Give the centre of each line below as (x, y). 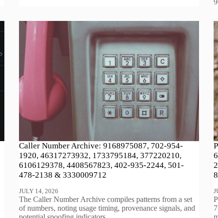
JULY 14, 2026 (39, 191)
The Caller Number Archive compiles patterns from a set (106, 199)
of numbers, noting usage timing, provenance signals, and (107, 208)
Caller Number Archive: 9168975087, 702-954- (101, 145)
